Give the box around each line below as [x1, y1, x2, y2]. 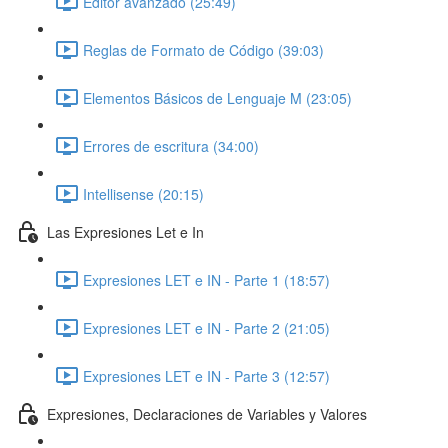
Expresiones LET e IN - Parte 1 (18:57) [83, 269, 330, 290]
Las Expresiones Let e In [47, 221, 204, 242]
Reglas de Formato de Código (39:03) [83, 39, 324, 60]
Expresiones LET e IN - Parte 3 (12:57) [83, 365, 330, 386]
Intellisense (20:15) [83, 183, 204, 204]
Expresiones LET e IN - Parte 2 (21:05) [83, 317, 330, 338]
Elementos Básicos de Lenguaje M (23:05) [83, 87, 352, 108]
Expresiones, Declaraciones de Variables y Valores [47, 403, 367, 424]
